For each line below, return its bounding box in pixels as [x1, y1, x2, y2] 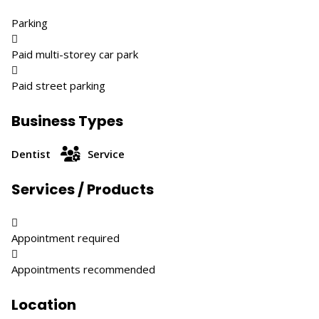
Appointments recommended [11, 262, 155, 276]
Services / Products [11, 179, 154, 199]
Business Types [11, 111, 123, 131]
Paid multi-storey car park [11, 47, 138, 61]
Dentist [11, 147, 51, 161]
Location [11, 295, 76, 315]
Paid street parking [11, 78, 105, 93]
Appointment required [11, 231, 120, 245]
